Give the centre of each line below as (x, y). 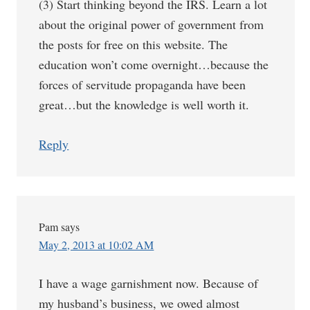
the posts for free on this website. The (134, 44)
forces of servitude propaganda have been (143, 84)
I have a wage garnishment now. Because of (149, 283)
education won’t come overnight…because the (154, 64)
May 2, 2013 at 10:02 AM (97, 245)
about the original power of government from (152, 24)
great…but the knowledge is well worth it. (144, 104)
